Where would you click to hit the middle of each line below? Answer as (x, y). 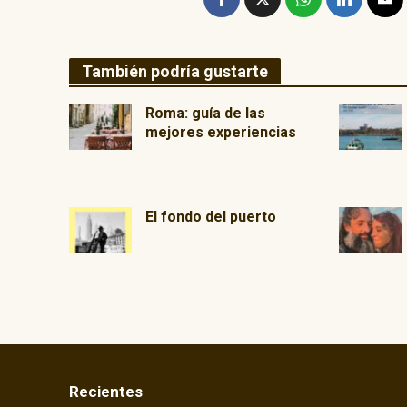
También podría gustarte (174, 71)
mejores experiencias (220, 132)
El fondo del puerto (210, 217)
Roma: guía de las (205, 113)
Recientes (105, 392)
